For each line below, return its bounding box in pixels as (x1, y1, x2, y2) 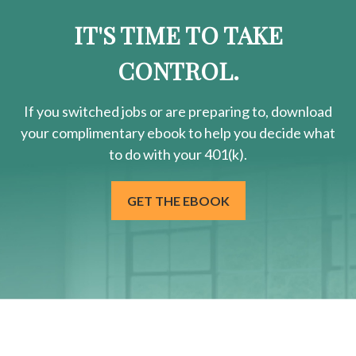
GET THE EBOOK (126, 193, 230, 209)
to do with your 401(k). (109, 145, 247, 164)
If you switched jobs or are (24, 103, 188, 121)
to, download (250, 103, 332, 121)
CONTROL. (117, 55, 239, 87)
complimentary (52, 124, 145, 142)
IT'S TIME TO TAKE (73, 19, 283, 52)
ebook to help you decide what (145, 124, 335, 142)
